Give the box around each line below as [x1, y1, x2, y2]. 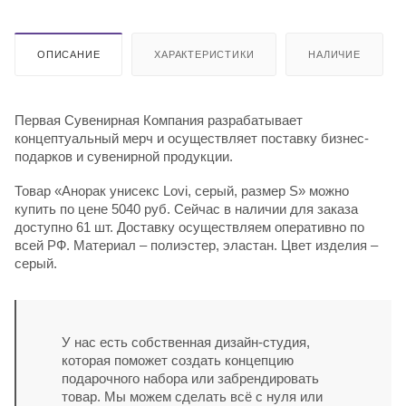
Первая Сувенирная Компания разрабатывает [14, 111, 303, 128]
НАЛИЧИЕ [308, 48, 361, 60]
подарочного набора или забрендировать [62, 370, 319, 386]
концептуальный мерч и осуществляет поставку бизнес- [14, 130, 369, 146]
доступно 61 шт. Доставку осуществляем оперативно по [14, 218, 364, 235]
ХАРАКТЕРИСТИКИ [154, 48, 255, 60]
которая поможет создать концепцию [62, 352, 294, 368]
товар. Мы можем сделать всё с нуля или [62, 388, 323, 404]
